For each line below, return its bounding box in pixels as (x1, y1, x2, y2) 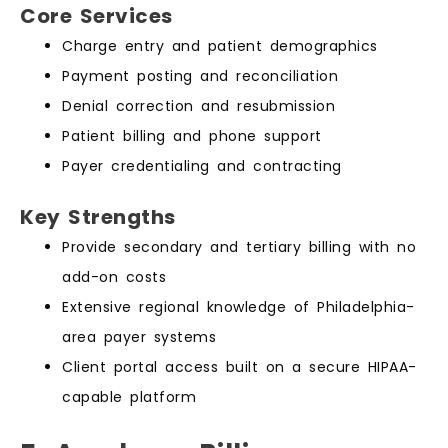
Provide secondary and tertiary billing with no (62, 236, 416, 257)
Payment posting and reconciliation (62, 65, 338, 86)
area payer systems (62, 326, 216, 347)
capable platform (62, 386, 196, 407)
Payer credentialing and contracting (62, 155, 342, 176)
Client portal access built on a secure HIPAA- (62, 356, 417, 377)
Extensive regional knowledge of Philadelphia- (62, 296, 415, 317)
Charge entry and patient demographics (62, 35, 378, 56)
